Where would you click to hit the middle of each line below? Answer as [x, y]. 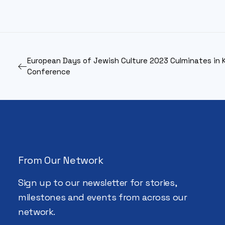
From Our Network [61, 160]
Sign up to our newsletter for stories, [97, 183]
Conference [49, 72]
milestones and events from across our [103, 197]
